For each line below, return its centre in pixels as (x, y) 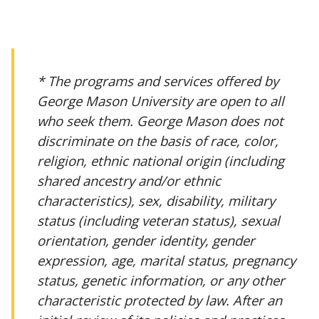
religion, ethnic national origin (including (161, 160)
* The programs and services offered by (158, 80)
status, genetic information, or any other (161, 280)
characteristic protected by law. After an (159, 300)
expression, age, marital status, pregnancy (166, 260)
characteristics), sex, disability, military (156, 200)
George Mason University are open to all (161, 100)
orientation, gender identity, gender (146, 240)
